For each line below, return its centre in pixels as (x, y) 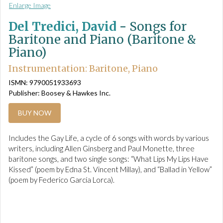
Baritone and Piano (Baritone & (102, 40)
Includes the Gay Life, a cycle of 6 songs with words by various (109, 138)
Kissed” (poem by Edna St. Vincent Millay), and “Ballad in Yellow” (110, 169)
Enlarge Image (30, 5)
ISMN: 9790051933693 (45, 83)
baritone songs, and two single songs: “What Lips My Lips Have (109, 159)
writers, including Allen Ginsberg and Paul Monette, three (102, 149)
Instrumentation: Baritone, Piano (83, 68)
